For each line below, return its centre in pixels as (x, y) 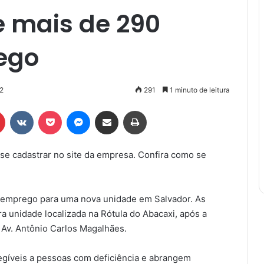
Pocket (74, 110)
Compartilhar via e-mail (125, 110)
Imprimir (161, 110)
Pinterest (22, 110)
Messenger (110, 110)
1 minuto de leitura (199, 90)
